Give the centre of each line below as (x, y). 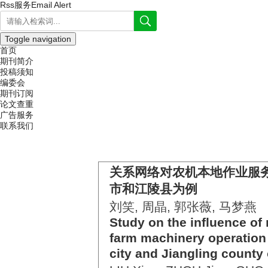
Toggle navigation (38, 39)
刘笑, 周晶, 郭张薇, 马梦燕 (183, 207)
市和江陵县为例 (153, 189)
